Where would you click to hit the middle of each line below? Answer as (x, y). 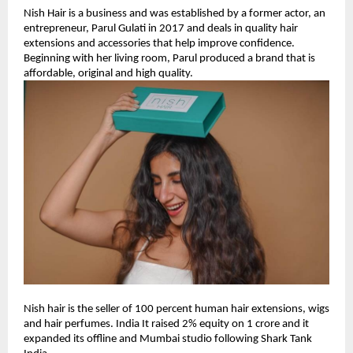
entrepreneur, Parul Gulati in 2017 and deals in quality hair (161, 29)
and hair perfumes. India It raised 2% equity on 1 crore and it (166, 324)
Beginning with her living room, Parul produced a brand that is (169, 59)
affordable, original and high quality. (108, 74)
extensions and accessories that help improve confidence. (159, 44)
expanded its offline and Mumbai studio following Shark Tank (168, 339)
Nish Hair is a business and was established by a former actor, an (175, 14)
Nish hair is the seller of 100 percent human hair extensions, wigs (176, 309)
